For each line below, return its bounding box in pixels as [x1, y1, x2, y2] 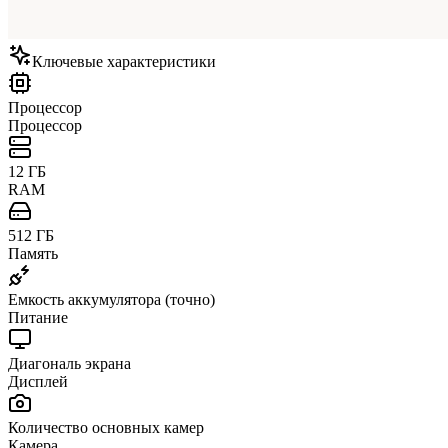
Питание [8, 308, 68, 326]
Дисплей [8, 372, 68, 390]
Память [8, 244, 58, 262]
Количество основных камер [8, 418, 204, 436]
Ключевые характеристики [32, 52, 216, 70]
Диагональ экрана [8, 354, 131, 372]
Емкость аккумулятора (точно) [8, 290, 215, 308]
